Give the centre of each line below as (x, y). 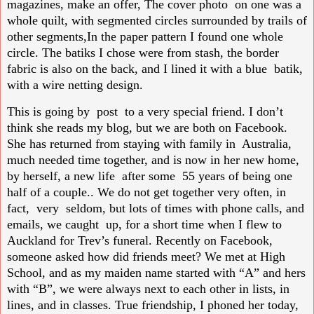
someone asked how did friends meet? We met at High (146, 257)
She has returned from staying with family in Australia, (149, 144)
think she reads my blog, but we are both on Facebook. (147, 128)
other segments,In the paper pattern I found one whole (145, 36)
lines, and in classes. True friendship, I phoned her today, (153, 305)
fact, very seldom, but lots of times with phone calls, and (156, 209)
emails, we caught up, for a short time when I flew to (144, 225)
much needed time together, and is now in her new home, (153, 160)
